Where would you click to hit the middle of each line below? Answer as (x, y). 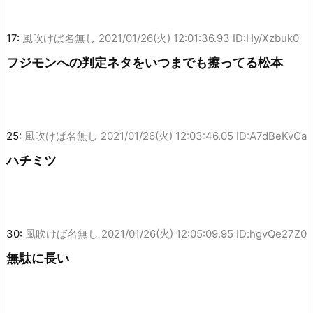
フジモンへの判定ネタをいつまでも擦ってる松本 (145, 63)
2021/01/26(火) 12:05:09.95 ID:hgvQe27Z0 (204, 233)
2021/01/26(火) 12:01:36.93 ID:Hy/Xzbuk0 (199, 38)
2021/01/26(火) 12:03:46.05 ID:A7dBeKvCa (204, 136)
